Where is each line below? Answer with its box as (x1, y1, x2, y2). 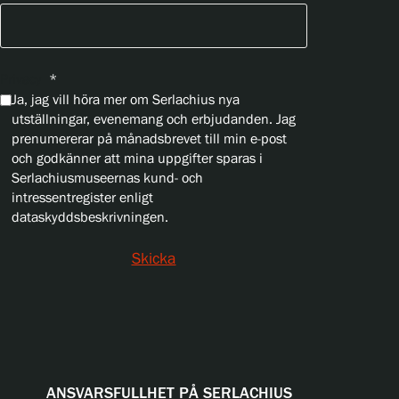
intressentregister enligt (12, 190, 153, 207)
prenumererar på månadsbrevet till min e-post (12, 131, 287, 148)
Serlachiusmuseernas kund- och (12, 170, 203, 187)
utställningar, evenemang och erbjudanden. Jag (12, 111, 296, 128)
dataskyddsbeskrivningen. (12, 209, 168, 226)
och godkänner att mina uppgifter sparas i (12, 151, 263, 167)
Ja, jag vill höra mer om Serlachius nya (12, 92, 240, 109)
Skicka (131, 249, 176, 269)
